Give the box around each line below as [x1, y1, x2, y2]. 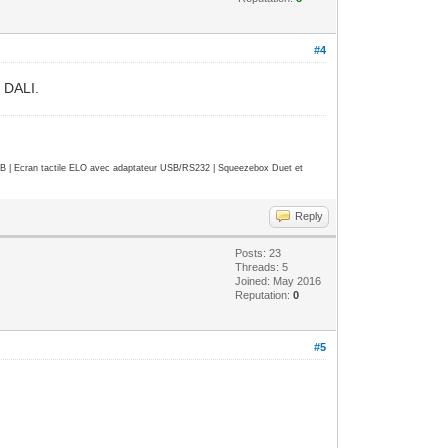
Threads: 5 [235, 260, 289, 273]
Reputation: [235, 288, 294, 301]
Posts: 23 [235, 246, 282, 259]
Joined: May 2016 [235, 274, 322, 287]
